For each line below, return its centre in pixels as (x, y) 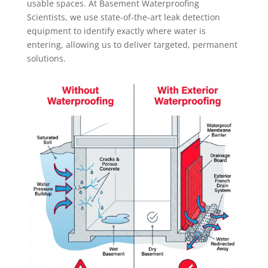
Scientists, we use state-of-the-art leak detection (123, 17)
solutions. (46, 59)
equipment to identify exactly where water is (116, 31)
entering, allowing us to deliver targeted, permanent (132, 45)
